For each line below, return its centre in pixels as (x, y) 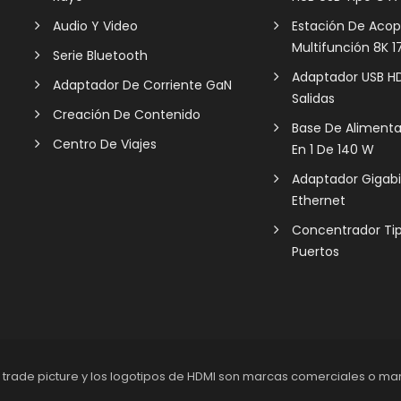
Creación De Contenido (127, 115)
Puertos (315, 252)
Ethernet (318, 201)
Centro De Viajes (105, 145)
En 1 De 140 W (333, 150)
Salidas (313, 99)
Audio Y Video (95, 26)
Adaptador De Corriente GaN (142, 85)
